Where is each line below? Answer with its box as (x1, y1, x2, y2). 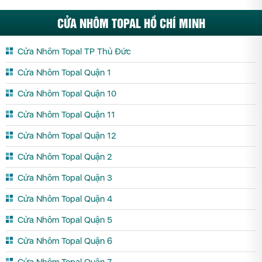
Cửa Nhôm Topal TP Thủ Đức (18, 46, 131, 57)
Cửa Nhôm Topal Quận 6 (18, 235, 112, 246)
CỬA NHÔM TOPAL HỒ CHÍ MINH (57, 13, 205, 31)
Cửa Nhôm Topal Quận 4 (18, 193, 112, 204)
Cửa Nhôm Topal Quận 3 (18, 172, 112, 183)
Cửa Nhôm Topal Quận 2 (18, 151, 112, 162)
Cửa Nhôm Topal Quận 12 (18, 130, 116, 141)
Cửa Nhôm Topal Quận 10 (18, 88, 116, 99)
